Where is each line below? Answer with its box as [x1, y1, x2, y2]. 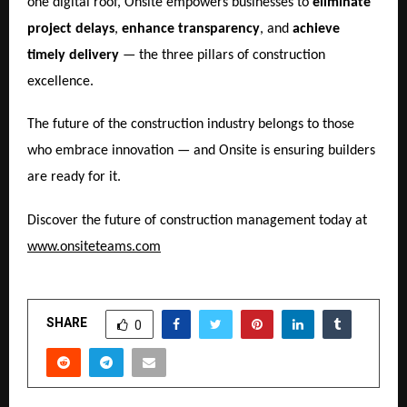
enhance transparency [122, 21, 260, 36]
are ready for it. [27, 170, 121, 185]
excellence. [27, 74, 94, 89]
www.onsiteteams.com [27, 239, 161, 254]
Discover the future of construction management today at [27, 213, 367, 228]
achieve [293, 21, 340, 36]
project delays [27, 21, 114, 36]
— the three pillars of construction [119, 47, 325, 63]
